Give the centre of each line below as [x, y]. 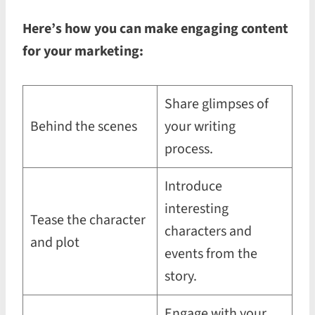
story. [181, 276]
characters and [208, 231]
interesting [197, 208]
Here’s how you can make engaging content [155, 28]
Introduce [193, 186]
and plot [55, 242]
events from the [211, 253]
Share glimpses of [217, 104]
